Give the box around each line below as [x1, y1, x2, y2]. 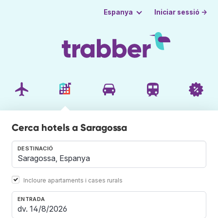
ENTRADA [18, 195, 45, 202]
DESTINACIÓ [18, 145, 54, 152]
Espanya [103, 8, 133, 16]
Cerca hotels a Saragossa [12, 121, 127, 133]
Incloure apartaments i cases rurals [23, 176, 123, 184]
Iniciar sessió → [154, 8, 208, 16]
